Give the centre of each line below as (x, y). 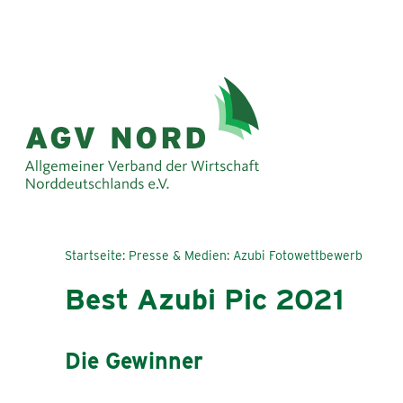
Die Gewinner (134, 360)
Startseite (94, 256)
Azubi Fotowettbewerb (298, 256)
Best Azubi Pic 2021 (204, 300)
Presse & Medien (178, 256)
